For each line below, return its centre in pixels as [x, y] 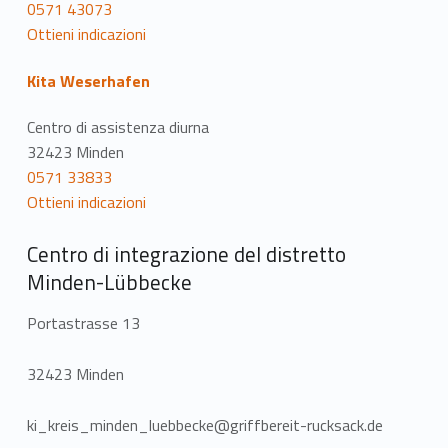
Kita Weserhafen [88, 80]
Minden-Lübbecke [109, 282]
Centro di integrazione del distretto [186, 254]
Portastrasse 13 [83, 323]
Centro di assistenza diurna [117, 127]
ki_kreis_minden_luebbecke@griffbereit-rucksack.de [204, 425]
